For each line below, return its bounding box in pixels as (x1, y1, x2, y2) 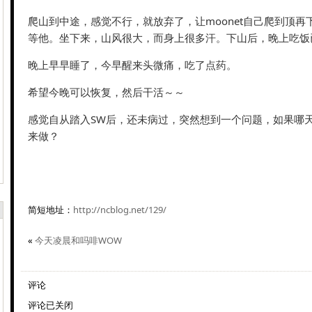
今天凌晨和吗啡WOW (35, 234, 122, 247)
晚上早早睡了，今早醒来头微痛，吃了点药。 (28, 58, 237, 72)
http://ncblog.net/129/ (73, 203, 166, 216)
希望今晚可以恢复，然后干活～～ (28, 85, 185, 99)
